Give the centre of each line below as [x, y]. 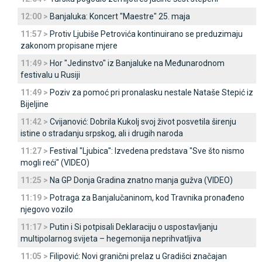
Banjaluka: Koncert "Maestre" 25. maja [120, 16]
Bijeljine [35, 104]
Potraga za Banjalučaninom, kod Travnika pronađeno [147, 198]
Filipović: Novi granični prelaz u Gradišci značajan [138, 256]
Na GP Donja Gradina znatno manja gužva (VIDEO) [141, 180]
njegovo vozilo [47, 209]
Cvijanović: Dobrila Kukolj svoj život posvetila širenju [143, 122]
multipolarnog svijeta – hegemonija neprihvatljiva [111, 239]
